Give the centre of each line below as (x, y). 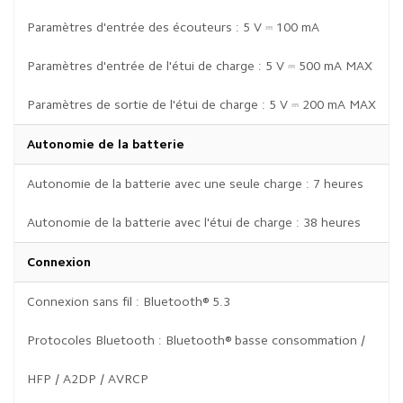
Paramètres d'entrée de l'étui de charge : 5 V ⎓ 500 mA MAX (200, 65)
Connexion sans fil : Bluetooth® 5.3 (129, 301)
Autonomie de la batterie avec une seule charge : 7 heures (195, 183)
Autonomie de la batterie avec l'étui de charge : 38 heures (194, 222)
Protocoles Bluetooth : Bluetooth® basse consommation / (196, 340)
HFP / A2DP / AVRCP (88, 378)
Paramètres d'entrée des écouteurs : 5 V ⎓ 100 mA (173, 27)
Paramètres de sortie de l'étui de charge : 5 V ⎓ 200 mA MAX (201, 104)
